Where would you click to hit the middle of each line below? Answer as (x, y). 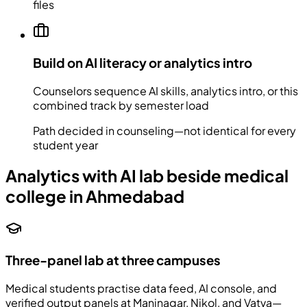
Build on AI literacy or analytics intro (143, 62)
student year (65, 145)
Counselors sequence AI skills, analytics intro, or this (165, 90)
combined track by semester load (121, 105)
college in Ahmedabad (95, 196)
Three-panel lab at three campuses (113, 260)
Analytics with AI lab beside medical (147, 176)
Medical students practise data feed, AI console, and (141, 288)
